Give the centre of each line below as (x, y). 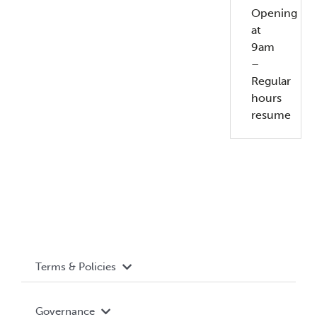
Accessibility (63, 299)
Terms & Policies (75, 267)
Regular (271, 81)
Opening (275, 13)
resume (271, 115)
